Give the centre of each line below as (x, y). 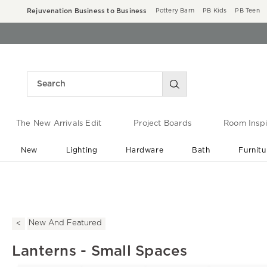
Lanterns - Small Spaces (100, 251)
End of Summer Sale (139, 174)
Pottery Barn (175, 11)
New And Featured (65, 223)
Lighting (82, 150)
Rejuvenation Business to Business (87, 11)
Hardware (145, 150)
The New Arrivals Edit (59, 124)
